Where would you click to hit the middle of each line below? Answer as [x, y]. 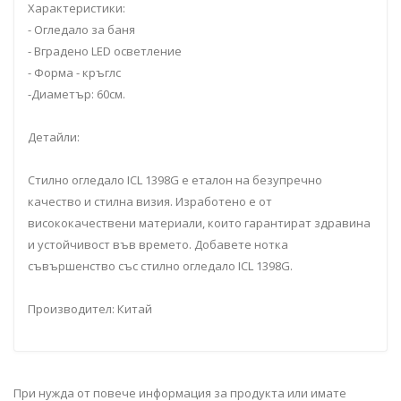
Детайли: [54, 137]
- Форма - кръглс [74, 73]
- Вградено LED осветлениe [105, 51]
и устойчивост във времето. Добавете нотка [158, 244]
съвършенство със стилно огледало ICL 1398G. [160, 266]
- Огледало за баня [81, 30]
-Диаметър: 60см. [77, 94]
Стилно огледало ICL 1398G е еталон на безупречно [175, 180]
